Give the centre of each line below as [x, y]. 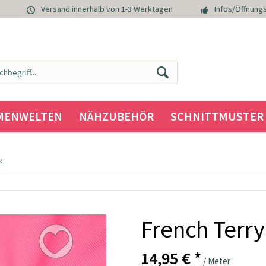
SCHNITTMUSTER [217, 116]
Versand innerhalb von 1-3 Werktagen [107, 9]
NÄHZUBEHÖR [116, 116]
